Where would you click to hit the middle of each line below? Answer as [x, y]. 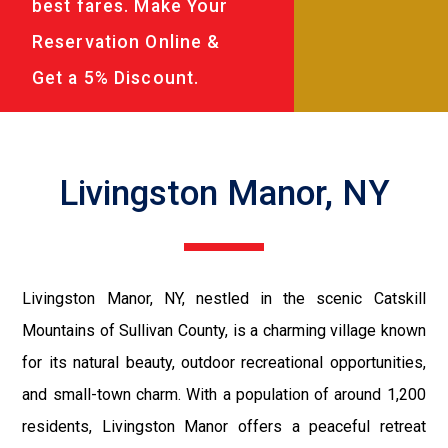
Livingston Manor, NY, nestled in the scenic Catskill [224, 298]
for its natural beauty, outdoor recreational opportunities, [224, 362]
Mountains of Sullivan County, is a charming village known [224, 330]
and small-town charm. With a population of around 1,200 [224, 394]
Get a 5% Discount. [116, 77]
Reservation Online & [126, 41]
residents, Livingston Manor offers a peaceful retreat [224, 426]
